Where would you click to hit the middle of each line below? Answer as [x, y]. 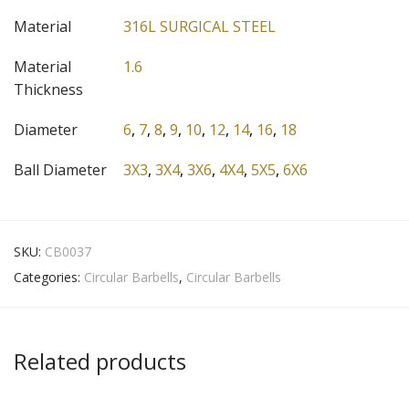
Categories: [49, 278]
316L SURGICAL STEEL [199, 27]
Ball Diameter [60, 170]
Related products [100, 362]
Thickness [48, 90]
